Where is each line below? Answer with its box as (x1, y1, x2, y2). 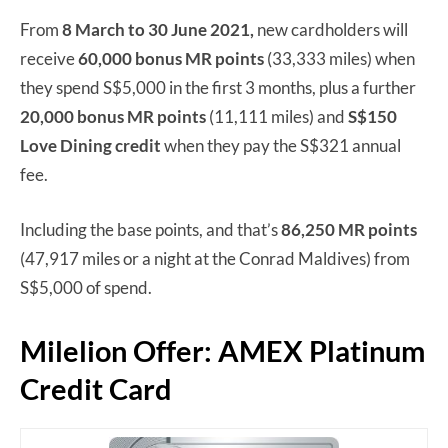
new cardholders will (257, 18, 408, 40)
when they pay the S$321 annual (161, 134, 401, 156)
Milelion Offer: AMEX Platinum (20, 332, 425, 368)
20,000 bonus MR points (20, 105, 206, 127)
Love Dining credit (20, 134, 161, 156)
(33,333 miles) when (264, 47, 415, 69)
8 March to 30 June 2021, (62, 18, 257, 40)
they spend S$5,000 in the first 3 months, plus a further (20, 76, 416, 98)
